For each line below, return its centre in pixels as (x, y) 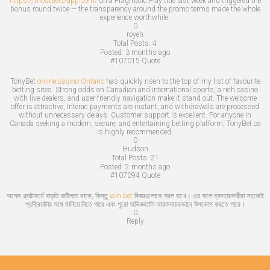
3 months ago (148, 52)
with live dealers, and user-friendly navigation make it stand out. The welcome (135, 98)
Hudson (135, 149)
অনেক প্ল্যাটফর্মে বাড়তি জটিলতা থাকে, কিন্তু (58, 196)
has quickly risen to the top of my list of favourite (182, 81)
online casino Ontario (71, 81)
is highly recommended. (135, 132)
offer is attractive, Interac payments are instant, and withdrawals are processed (135, 106)
